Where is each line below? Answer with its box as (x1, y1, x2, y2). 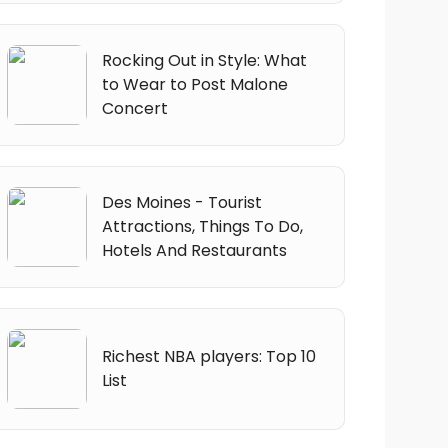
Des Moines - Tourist (101, 190, 262, 214)
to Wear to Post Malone (101, 72, 288, 96)
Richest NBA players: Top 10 (101, 344, 316, 368)
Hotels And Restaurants (101, 238, 287, 262)
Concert (101, 96, 168, 120)
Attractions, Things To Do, (101, 214, 303, 238)
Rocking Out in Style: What (101, 48, 307, 72)
